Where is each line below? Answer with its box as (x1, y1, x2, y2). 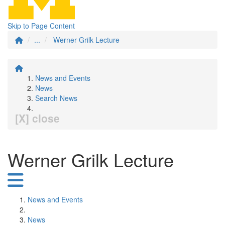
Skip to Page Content (8, 21, 75, 31)
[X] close (15, 110, 60, 126)
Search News (35, 93, 77, 103)
